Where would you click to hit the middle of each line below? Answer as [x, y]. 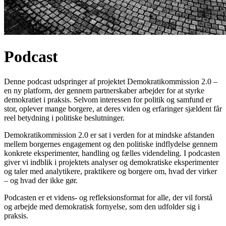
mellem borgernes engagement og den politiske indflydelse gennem [111, 144]
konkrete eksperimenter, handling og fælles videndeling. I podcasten [112, 153]
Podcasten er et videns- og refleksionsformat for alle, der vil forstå [108, 197]
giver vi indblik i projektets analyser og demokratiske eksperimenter [111, 162]
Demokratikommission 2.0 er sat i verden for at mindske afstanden [109, 135]
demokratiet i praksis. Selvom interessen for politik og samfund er [108, 99]
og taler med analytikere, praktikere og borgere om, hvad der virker [110, 171]
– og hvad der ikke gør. [41, 180]
